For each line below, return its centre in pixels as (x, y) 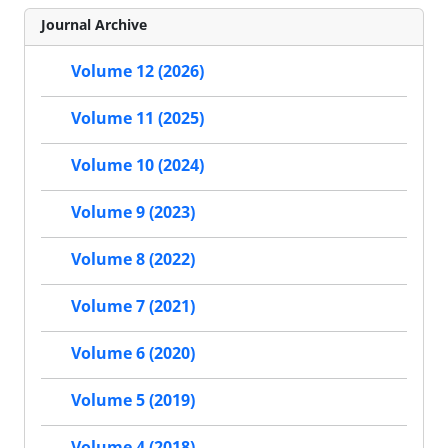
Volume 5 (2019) (133, 400)
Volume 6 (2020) (133, 353)
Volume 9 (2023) (133, 212)
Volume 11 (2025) (137, 118)
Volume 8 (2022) (133, 259)
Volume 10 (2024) (137, 165)
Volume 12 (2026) (137, 71)
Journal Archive (94, 24)
